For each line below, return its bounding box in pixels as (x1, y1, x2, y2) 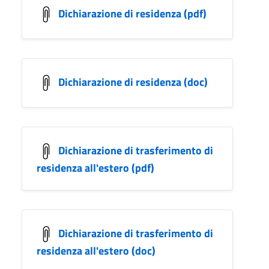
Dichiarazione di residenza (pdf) (58, 5, 207, 22)
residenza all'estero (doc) (37, 243, 156, 259)
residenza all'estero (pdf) (37, 160, 154, 176)
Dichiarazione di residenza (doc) (58, 73, 208, 90)
